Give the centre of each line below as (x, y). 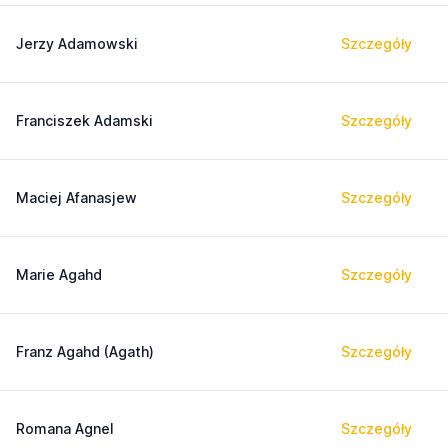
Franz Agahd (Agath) (85, 351)
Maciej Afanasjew (76, 197)
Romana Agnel (65, 428)
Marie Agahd (59, 274)
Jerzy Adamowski (77, 43)
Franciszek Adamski (84, 120)
